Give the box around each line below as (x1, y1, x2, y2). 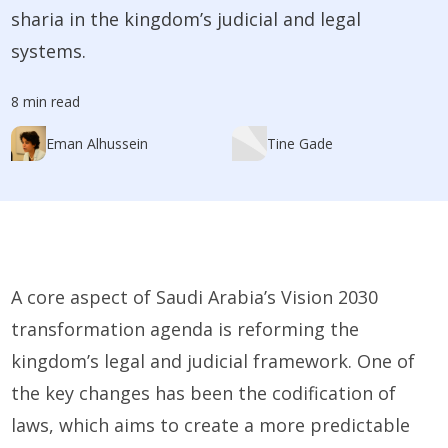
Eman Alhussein (46, 134, 149, 154)
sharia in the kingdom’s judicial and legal (11, 7, 362, 32)
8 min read (11, 92, 81, 112)
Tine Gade (266, 134, 333, 154)
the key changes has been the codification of (11, 381, 397, 406)
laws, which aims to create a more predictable (11, 413, 411, 438)
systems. (11, 39, 87, 64)
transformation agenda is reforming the (11, 317, 360, 342)
